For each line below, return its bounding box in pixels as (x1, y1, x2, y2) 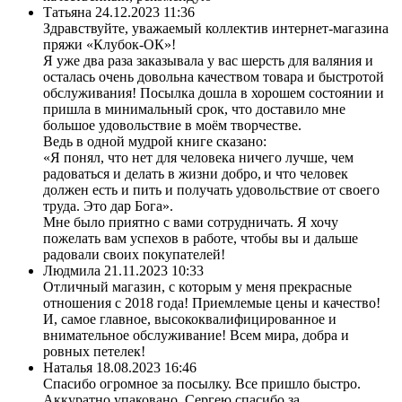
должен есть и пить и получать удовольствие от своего (43, 181, 380, 197)
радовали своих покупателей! (43, 246, 225, 262)
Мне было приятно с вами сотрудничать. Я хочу (43, 214, 338, 230)
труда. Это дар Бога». (43, 197, 173, 214)
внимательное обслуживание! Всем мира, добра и (43, 327, 349, 343)
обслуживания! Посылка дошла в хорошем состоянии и (43, 84, 384, 100)
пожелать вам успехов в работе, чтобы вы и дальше (43, 230, 358, 246)
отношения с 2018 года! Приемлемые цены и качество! (43, 294, 380, 310)
